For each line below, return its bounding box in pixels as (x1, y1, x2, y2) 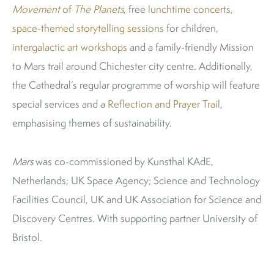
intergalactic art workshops (12, 40, 127, 54)
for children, (164, 21, 218, 35)
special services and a (12, 97, 108, 111)
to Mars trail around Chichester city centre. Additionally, (12, 59, 253, 73)
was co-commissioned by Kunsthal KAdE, (35, 154, 213, 168)
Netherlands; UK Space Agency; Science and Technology (12, 173, 260, 187)
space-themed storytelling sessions (12, 21, 164, 35)
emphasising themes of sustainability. (12, 116, 172, 130)
